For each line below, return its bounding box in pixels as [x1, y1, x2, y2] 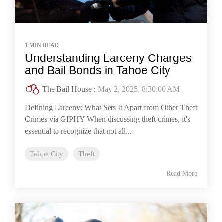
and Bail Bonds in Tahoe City [25, 63, 170, 77]
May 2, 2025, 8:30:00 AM [98, 84, 180, 93]
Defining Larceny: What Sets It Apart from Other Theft [25, 103, 197, 111]
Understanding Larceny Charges [25, 51, 192, 64]
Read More [166, 169, 197, 177]
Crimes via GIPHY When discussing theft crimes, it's [25, 114, 190, 123]
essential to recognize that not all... [25, 126, 132, 135]
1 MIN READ [25, 41, 59, 49]
